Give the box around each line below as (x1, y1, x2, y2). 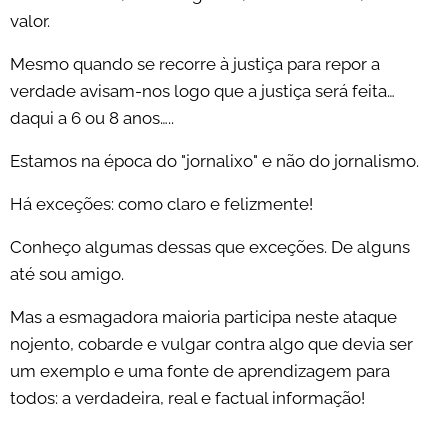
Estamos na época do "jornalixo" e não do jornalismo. (10, 151, 419, 172)
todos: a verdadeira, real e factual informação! (10, 388, 365, 409)
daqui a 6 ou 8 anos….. (10, 108, 174, 129)
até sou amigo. (10, 264, 124, 285)
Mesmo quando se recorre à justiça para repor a (10, 54, 380, 75)
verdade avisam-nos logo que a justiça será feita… (10, 81, 395, 102)
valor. (10, 11, 50, 32)
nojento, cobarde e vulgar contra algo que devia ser (10, 334, 413, 355)
